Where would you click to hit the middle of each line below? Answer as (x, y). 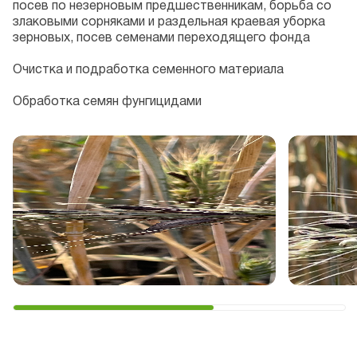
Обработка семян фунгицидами (107, 102)
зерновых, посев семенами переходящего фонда (161, 38)
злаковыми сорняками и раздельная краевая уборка (169, 22)
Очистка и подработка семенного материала (148, 70)
